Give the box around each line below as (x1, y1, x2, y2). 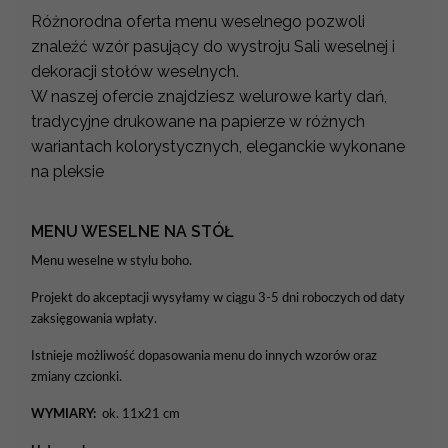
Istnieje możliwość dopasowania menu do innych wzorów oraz (31, 349, 377, 364)
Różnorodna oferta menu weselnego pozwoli (31, 12, 365, 32)
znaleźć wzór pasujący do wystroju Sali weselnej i (31, 37, 395, 57)
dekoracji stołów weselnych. (31, 62, 239, 82)
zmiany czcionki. (31, 370, 122, 385)
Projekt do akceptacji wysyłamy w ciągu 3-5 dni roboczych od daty (31, 291, 405, 306)
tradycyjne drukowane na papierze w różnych (31, 112, 365, 132)
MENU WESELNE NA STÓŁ (31, 222, 233, 242)
